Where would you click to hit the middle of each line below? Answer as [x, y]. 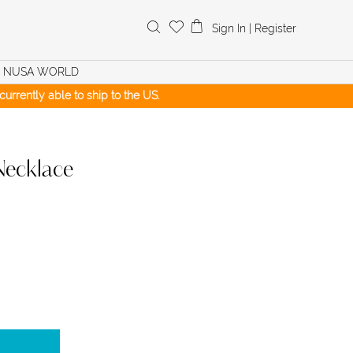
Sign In [229, 28]
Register [275, 28]
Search [164, 23]
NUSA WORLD [41, 72]
